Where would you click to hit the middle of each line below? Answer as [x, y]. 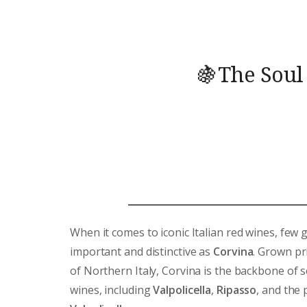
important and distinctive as [142, 251]
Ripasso [236, 290]
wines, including [112, 290]
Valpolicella [182, 290]
